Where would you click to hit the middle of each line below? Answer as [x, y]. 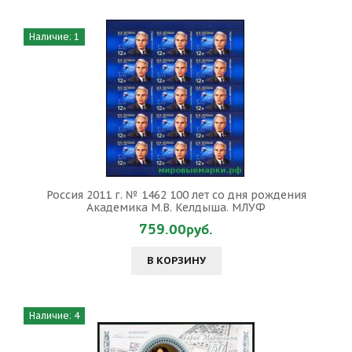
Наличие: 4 [54, 315]
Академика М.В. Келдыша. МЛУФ [176, 207]
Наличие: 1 [54, 37]
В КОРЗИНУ [176, 260]
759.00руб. [176, 230]
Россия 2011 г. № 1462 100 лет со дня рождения [176, 195]
